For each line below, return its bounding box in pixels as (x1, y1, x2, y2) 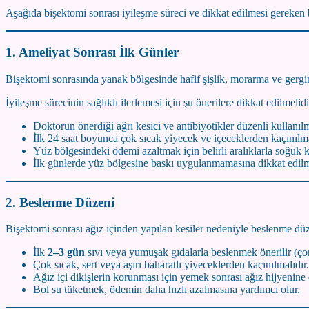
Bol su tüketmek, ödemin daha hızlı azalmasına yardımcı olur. (33, 283, 300, 296)
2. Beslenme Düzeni (6, 195, 114, 210)
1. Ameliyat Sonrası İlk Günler (6, 45, 179, 60)
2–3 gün (48, 246, 85, 259)
